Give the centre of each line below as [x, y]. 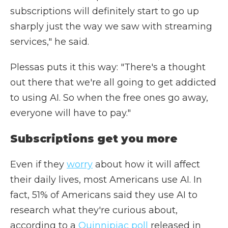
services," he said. [50, 42]
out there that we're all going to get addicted [113, 82]
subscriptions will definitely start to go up [105, 11]
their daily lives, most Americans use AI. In [106, 180]
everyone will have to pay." [70, 113]
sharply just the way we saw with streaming [111, 26]
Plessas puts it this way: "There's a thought [108, 67]
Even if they [38, 164]
